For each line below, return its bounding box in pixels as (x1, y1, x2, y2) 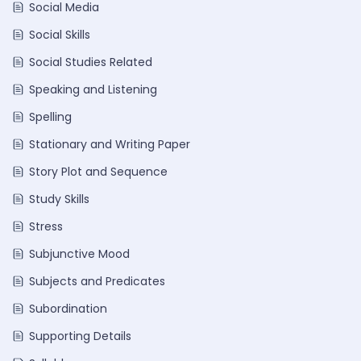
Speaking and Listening (29, 81, 157, 98)
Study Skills (29, 191, 89, 207)
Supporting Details (29, 328, 131, 344)
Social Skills (29, 27, 90, 43)
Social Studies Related (29, 54, 152, 70)
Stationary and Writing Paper (29, 136, 190, 152)
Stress (29, 218, 63, 234)
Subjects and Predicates (29, 273, 165, 289)
